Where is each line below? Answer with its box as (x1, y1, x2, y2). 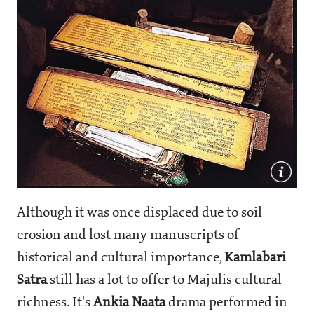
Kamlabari (224, 251, 286, 266)
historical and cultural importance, (17, 251, 224, 266)
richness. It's (17, 296, 93, 310)
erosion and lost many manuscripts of (17, 228, 239, 243)
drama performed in (165, 296, 287, 310)
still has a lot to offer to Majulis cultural (47, 273, 282, 288)
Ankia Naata (93, 296, 165, 310)
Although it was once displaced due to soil (17, 206, 262, 221)
